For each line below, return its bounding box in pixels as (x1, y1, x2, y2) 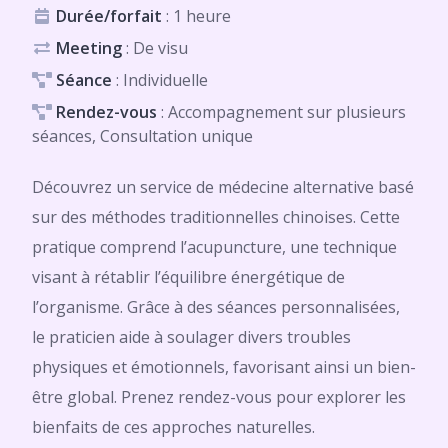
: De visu (122, 37, 188, 59)
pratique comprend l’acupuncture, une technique (32, 236, 397, 258)
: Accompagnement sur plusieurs (157, 101, 406, 123)
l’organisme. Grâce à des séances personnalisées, (32, 296, 400, 318)
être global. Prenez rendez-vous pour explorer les (32, 386, 406, 408)
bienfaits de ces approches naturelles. (32, 416, 315, 438)
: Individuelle (112, 69, 208, 91)
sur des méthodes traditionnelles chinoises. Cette (32, 206, 400, 228)
